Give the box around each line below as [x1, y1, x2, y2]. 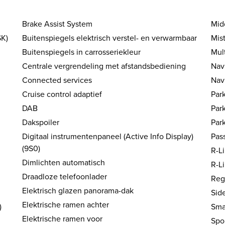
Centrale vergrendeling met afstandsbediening [22, 60, 186, 72]
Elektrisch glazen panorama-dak [22, 185, 134, 196]
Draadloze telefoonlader [22, 171, 107, 182]
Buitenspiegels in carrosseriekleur [22, 46, 141, 58]
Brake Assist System [22, 18, 93, 30]
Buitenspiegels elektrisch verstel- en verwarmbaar [22, 32, 197, 44]
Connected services [22, 74, 92, 86]
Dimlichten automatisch [22, 157, 105, 168]
